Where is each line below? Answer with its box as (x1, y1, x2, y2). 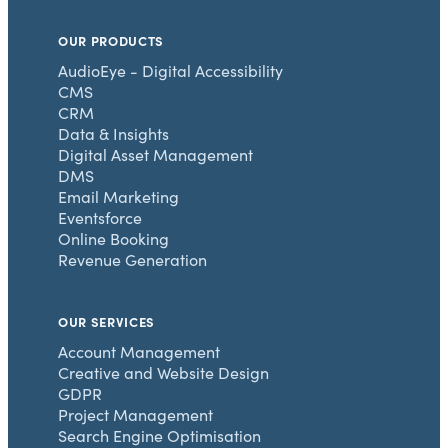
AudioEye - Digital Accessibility (58, 60, 283, 82)
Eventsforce (58, 207, 142, 229)
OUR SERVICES (58, 312, 155, 331)
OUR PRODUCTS (58, 31, 164, 50)
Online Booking (58, 228, 169, 250)
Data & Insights (58, 123, 169, 145)
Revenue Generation (58, 249, 207, 271)
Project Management (58, 404, 213, 426)
